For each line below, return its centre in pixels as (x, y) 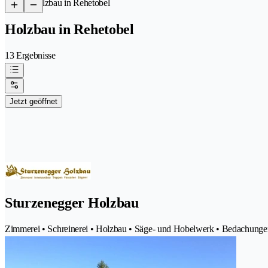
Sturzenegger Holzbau (72, 202)
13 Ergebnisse (30, 55)
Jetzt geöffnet (33, 101)
